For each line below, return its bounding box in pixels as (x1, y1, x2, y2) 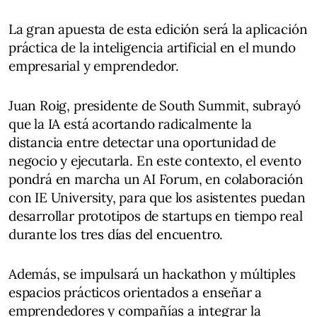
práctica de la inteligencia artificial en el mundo (8, 39, 296, 56)
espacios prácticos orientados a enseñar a (8, 284, 263, 301)
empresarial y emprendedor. (8, 57, 180, 74)
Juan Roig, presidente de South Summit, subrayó (8, 97, 301, 114)
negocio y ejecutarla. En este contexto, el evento (8, 152, 301, 169)
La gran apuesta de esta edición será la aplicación (8, 21, 308, 38)
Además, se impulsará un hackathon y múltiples (8, 265, 296, 282)
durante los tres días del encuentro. (8, 226, 224, 243)
